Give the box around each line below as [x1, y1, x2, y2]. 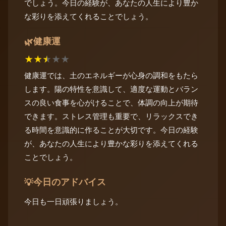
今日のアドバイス [33, 177, 106, 188]
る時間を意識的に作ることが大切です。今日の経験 [24, 125, 198, 135]
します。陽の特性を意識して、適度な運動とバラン [24, 84, 198, 94]
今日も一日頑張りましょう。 [24, 196, 123, 206]
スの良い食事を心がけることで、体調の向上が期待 [24, 98, 198, 108]
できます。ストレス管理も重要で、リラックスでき [24, 111, 198, 122]
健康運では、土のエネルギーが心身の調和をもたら [24, 71, 198, 81]
